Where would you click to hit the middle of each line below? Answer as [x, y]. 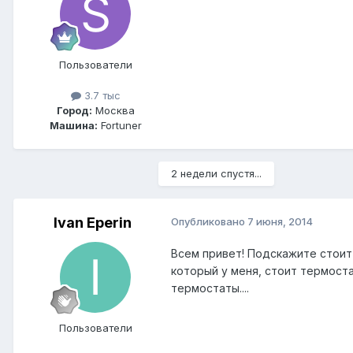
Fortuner [119, 126]
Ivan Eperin [92, 223]
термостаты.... [210, 288]
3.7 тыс [100, 95]
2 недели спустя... [216, 174]
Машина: [73, 126]
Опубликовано [209, 222]
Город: [74, 111]
